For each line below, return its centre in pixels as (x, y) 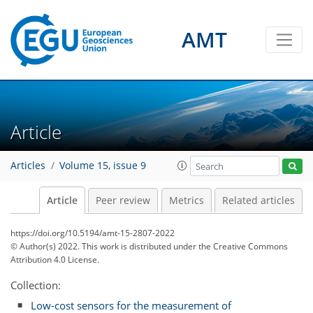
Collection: (36, 285)
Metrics (186, 201)
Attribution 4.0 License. (55, 260)
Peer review (123, 201)
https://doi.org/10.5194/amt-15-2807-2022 (93, 233)
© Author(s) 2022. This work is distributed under (104, 246)
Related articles (259, 201)
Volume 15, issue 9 (103, 166)
